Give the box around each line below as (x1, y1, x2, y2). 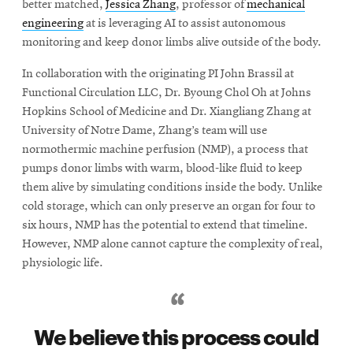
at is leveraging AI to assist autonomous (84, 17, 286, 30)
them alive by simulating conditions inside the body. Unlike (22, 180, 322, 194)
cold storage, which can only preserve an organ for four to (22, 199, 315, 213)
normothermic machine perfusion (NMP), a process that (22, 143, 308, 156)
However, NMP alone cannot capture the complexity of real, (22, 237, 323, 251)
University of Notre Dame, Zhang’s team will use (22, 124, 267, 137)
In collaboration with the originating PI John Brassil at (22, 67, 294, 80)
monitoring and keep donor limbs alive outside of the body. (22, 35, 321, 49)
